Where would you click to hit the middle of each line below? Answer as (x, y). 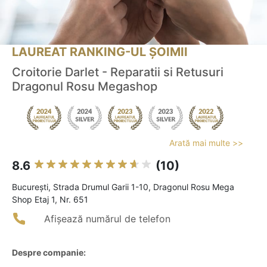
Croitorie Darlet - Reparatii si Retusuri (118, 72)
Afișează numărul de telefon (107, 219)
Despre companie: (49, 253)
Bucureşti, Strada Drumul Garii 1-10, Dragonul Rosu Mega (123, 187)
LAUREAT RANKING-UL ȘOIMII (100, 52)
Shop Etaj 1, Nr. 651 (50, 200)
